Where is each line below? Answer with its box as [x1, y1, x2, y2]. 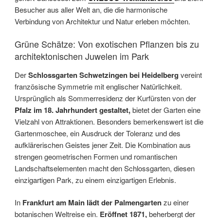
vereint [179, 69, 202, 80]
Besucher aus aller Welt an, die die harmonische [15, 4, 167, 15]
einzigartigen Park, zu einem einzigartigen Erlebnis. [15, 174, 176, 185]
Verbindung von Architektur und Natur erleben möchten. [15, 16, 190, 26]
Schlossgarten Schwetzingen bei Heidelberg [28, 69, 179, 80]
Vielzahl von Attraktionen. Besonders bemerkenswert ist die [15, 116, 203, 127]
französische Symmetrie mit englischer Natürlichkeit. [15, 81, 182, 91]
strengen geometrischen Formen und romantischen [15, 151, 177, 162]
